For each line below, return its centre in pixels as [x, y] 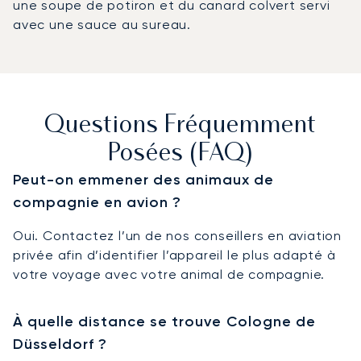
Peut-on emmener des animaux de [144, 179]
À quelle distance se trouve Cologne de [164, 321]
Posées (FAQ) [180, 154]
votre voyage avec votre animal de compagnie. [169, 274]
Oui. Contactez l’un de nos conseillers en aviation [177, 235]
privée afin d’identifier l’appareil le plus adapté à [174, 255]
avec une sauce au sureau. [102, 24]
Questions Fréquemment [180, 126]
